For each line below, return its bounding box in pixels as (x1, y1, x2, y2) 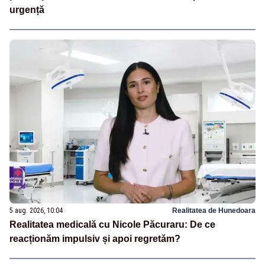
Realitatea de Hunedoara (172, 206, 256, 215)
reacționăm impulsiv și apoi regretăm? (9, 234, 180, 244)
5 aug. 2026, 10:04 (9, 206, 63, 215)
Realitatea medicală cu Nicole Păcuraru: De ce (9, 219, 215, 230)
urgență (9, 5, 44, 15)
